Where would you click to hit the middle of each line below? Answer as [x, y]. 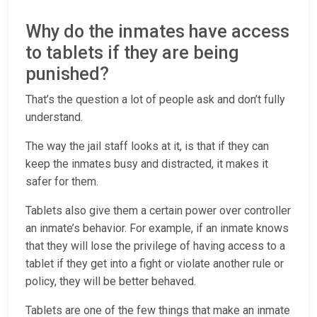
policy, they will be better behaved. [112, 282]
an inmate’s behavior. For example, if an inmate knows [157, 229]
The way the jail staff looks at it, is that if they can [147, 146]
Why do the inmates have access [157, 32]
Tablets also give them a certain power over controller [158, 211]
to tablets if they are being [132, 53]
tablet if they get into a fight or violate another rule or [155, 264]
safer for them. [63, 182]
